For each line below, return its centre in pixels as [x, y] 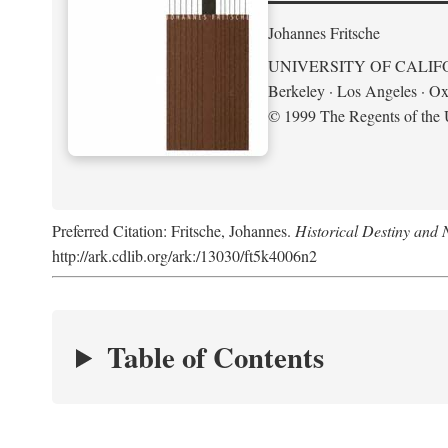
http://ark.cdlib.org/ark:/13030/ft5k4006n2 [184, 255]
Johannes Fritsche [324, 32]
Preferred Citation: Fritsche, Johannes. [173, 230]
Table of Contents [215, 357]
